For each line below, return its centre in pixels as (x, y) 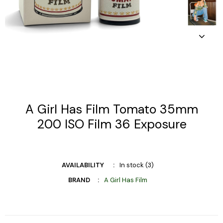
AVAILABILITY (83, 165)
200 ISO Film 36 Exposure (111, 124)
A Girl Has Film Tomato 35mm (111, 109)
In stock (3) (137, 165)
